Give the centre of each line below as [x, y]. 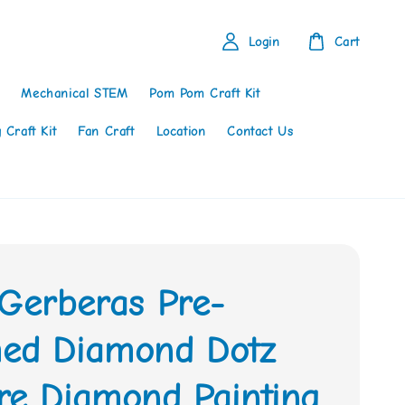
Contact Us [260, 131]
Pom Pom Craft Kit [205, 93]
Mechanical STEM [75, 93]
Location [181, 131]
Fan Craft [106, 131]
